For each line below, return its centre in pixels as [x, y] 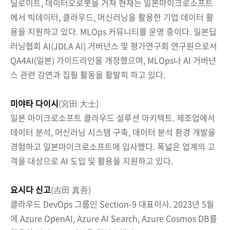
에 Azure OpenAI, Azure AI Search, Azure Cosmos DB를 [114, 218]
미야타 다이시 [34, 103]
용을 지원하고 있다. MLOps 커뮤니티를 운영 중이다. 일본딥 [113, 31]
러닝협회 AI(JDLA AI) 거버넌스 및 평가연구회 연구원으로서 [114, 45]
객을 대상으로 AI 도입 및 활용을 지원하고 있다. [92, 160]
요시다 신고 [31, 189]
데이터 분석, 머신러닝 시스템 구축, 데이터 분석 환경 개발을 [113, 132]
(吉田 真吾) [71, 189]
